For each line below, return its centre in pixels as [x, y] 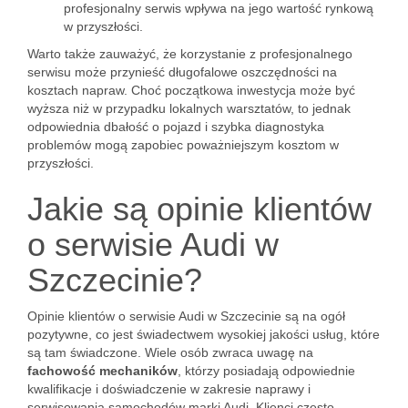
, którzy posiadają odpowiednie [266, 371]
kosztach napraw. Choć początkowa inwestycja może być [191, 90]
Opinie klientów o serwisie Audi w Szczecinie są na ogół [186, 316]
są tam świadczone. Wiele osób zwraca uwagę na [170, 352]
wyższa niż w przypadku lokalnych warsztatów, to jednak [189, 108]
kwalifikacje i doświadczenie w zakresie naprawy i [169, 389]
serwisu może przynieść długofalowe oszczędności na [182, 72]
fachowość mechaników [102, 371]
